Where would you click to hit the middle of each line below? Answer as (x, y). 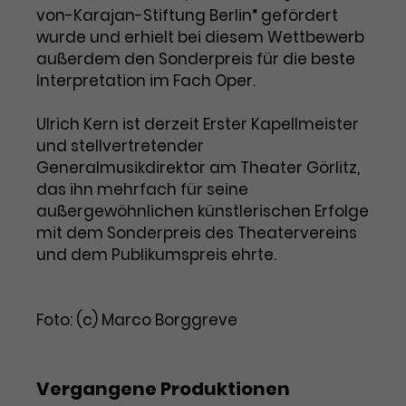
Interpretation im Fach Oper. (146, 81)
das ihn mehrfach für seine (142, 189)
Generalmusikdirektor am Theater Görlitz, (198, 168)
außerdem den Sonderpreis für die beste (196, 59)
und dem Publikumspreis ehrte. (156, 255)
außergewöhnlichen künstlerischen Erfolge (203, 211)
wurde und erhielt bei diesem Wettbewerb (200, 37)
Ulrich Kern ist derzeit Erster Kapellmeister (198, 124)
